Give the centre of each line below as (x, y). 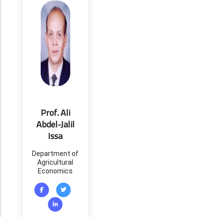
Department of (55, 154)
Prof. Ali (55, 113)
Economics (55, 171)
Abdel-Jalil (55, 124)
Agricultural (55, 162)
